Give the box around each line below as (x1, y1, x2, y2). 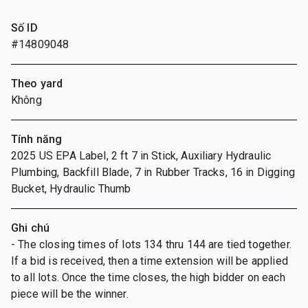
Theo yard (11, 76, 63, 90)
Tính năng (11, 132, 63, 146)
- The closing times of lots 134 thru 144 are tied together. (11, 237, 291, 251)
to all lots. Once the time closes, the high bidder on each (11, 270, 285, 284)
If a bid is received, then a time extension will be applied (11, 254, 288, 267)
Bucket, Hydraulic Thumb (11, 181, 131, 195)
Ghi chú (11, 221, 50, 234)
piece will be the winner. (11, 287, 129, 300)
